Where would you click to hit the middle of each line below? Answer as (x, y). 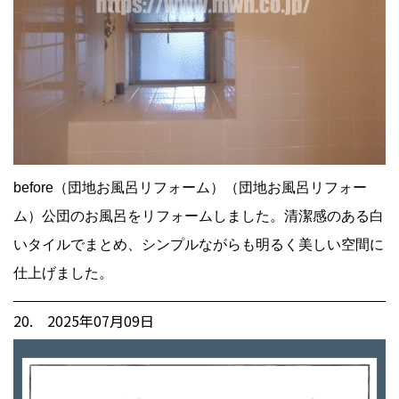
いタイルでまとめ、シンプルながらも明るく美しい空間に (199, 244)
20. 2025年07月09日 (84, 320)
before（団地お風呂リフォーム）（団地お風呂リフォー (190, 187)
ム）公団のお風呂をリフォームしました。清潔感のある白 (199, 216)
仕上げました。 (63, 273)
